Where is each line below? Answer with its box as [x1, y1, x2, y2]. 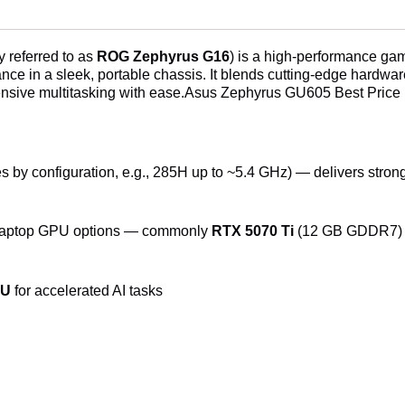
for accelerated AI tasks [11, 282, 163, 298]
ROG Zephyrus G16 [97, 49, 230, 64]
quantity [211, 33, 261, 49]
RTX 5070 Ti [212, 223, 294, 240]
